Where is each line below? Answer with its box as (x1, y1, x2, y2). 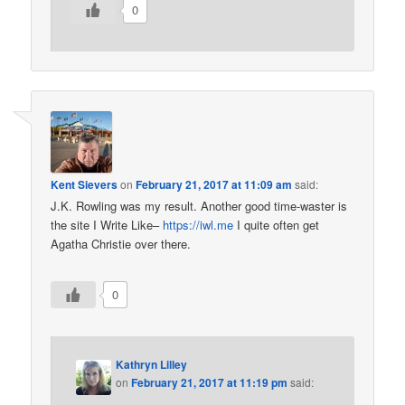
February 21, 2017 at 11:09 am (136, 175, 293, 193)
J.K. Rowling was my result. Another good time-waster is (51, 196, 348, 214)
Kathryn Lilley (116, 355, 188, 372)
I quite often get (233, 215, 320, 233)
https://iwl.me (163, 215, 234, 233)
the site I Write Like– (51, 215, 164, 233)
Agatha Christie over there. (51, 234, 192, 252)
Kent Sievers (51, 175, 118, 193)
